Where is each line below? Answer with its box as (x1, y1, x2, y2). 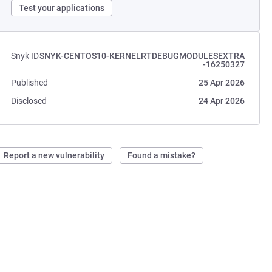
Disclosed (11, 96, 47, 106)
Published (11, 78, 49, 87)
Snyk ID (11, 51, 39, 61)
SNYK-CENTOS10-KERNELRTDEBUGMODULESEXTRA (39, 51, 245, 61)
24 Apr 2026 (198, 96, 245, 106)
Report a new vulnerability (4, 151, 105, 160)
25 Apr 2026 (198, 78, 245, 87)
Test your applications (19, 3, 105, 13)
